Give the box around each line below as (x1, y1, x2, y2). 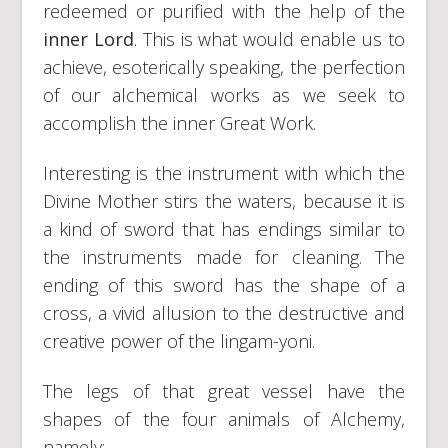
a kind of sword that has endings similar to (42, 216, 406, 241)
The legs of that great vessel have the (42, 378, 406, 403)
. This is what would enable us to (133, 26, 406, 51)
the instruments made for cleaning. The (42, 244, 406, 269)
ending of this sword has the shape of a (42, 272, 406, 297)
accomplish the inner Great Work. (42, 110, 316, 135)
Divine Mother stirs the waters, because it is (42, 188, 406, 213)
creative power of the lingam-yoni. (42, 328, 315, 353)
